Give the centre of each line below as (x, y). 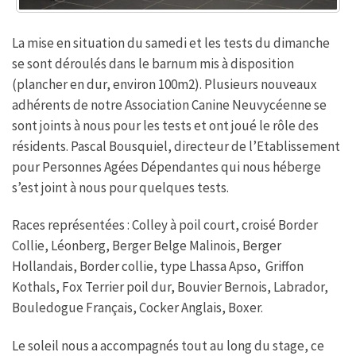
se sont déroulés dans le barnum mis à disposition (153, 64)
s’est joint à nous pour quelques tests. (120, 188)
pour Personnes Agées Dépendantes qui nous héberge (166, 167)
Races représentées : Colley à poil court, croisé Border (165, 225)
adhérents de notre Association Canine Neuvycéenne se (169, 105)
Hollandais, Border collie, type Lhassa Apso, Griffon (158, 267)
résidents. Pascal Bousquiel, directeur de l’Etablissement (176, 147)
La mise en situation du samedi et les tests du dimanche (171, 43)
